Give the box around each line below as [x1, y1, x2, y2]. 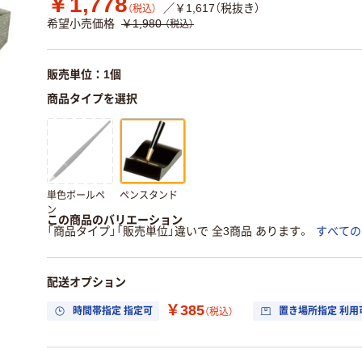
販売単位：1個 [47, 68, 121, 81]
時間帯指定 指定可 [73, 305, 153, 317]
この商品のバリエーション [47, 213, 183, 226]
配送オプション [47, 276, 126, 288]
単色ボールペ [47, 189, 105, 201]
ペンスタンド [120, 189, 178, 201]
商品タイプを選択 [47, 92, 137, 105]
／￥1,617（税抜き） [163, 2, 260, 15]
